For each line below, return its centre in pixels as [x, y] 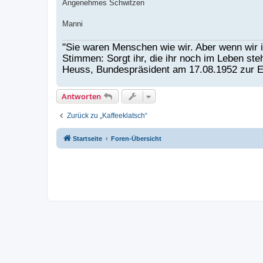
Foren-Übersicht [136, 138]
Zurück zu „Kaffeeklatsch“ [107, 115]
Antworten [81, 96]
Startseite [87, 138]
